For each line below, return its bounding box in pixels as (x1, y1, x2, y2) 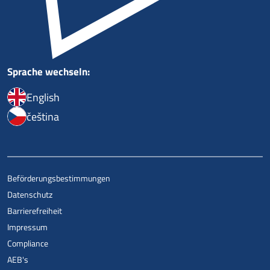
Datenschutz (7, 188, 52, 201)
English (27, 89, 60, 105)
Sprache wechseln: (7, 64, 90, 80)
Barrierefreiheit (7, 204, 62, 218)
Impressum (7, 221, 48, 234)
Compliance (7, 237, 48, 250)
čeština (27, 108, 59, 125)
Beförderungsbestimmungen (7, 172, 110, 185)
